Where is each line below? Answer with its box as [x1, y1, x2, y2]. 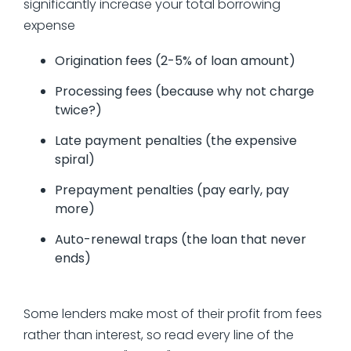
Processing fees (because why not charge [55, 81, 314, 100]
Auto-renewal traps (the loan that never [55, 230, 306, 248]
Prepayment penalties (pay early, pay [55, 180, 289, 199]
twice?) [55, 100, 102, 119]
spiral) [55, 150, 95, 168]
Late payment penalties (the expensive [55, 131, 297, 150]
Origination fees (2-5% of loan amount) [55, 51, 295, 70]
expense [24, 16, 75, 34]
